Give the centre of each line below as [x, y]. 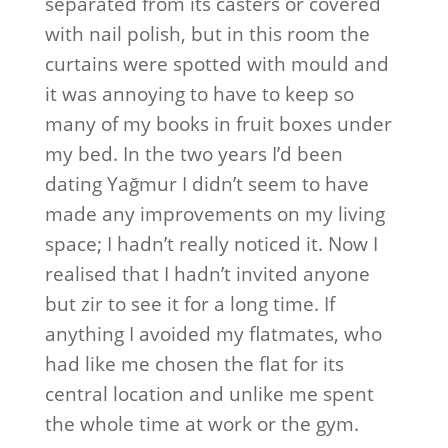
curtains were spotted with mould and [216, 64]
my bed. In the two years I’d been [193, 154]
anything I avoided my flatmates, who [213, 334]
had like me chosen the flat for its [194, 364]
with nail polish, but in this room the [207, 34]
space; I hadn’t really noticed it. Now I [211, 244]
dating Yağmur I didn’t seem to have [206, 184]
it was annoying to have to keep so [199, 94]
